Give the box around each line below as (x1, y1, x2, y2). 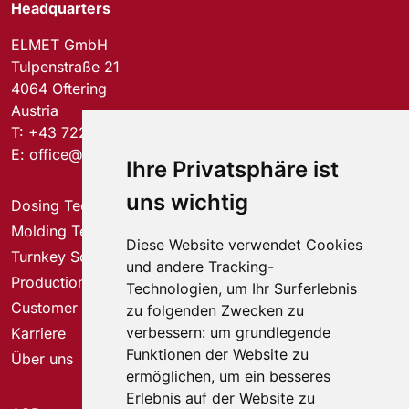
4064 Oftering (11, 79, 107, 98)
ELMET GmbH (11, 35, 108, 54)
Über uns (11, 349, 73, 368)
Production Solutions (11, 272, 153, 291)
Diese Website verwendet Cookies (125, 236, 362, 254)
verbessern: (125, 323, 210, 341)
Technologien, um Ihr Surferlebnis (125, 279, 357, 298)
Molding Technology (11, 221, 152, 240)
